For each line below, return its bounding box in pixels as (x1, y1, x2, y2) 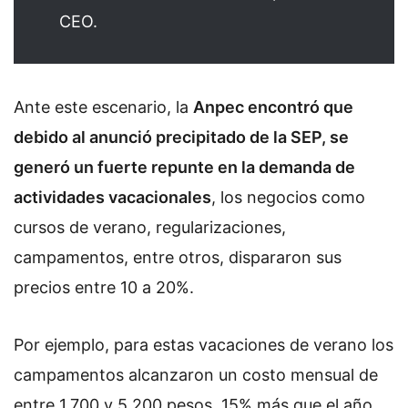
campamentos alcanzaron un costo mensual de (14, 365, 378, 385)
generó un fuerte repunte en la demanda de (14, 157, 355, 177)
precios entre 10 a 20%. (14, 277, 194, 297)
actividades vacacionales (14, 187, 211, 207)
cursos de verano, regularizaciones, (14, 217, 286, 237)
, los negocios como (211, 187, 365, 207)
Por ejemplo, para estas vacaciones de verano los (14, 335, 393, 355)
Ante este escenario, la (14, 97, 193, 117)
